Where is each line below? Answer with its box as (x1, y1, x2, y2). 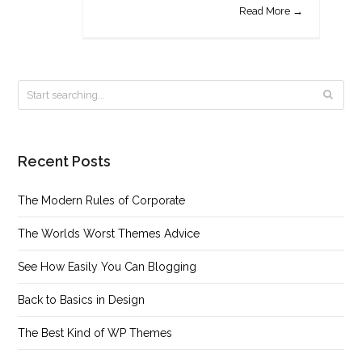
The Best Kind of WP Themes (18, 326, 173, 339)
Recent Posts (18, 153, 112, 170)
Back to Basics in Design (18, 293, 145, 306)
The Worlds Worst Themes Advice (18, 227, 200, 240)
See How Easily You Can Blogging (18, 260, 197, 273)
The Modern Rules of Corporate (18, 194, 186, 207)
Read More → (238, 5, 303, 17)
